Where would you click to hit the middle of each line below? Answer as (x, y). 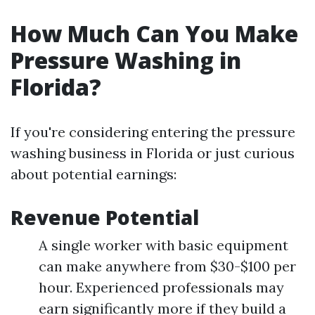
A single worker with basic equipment (163, 245)
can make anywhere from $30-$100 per (167, 266)
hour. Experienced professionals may (161, 287)
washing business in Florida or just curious (153, 153)
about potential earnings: (94, 174)
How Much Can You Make (154, 33)
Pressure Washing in (126, 60)
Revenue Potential (105, 217)
